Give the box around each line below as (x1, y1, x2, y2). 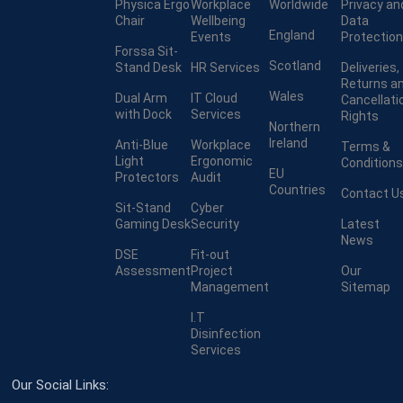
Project (191, 264, 233, 279)
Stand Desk (115, 60, 182, 76)
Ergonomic (191, 154, 253, 169)
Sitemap (341, 280, 390, 295)
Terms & (341, 139, 390, 155)
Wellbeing (191, 13, 246, 29)
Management (191, 280, 269, 295)
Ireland (269, 136, 308, 151)
